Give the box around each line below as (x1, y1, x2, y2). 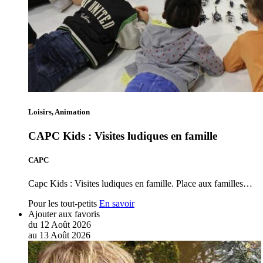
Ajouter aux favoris (28, 208, 100, 219)
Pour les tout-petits (28, 198, 97, 208)
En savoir (99, 198, 134, 208)
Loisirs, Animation (28, 107, 90, 117)
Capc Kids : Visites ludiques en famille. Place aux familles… (28, 178, 252, 188)
